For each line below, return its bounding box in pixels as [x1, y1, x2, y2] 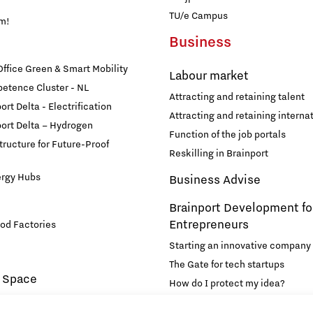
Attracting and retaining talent [169, 92, 305, 103]
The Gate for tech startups [169, 259, 284, 271]
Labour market [169, 69, 249, 84]
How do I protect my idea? [169, 278, 285, 290]
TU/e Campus [169, 10, 228, 22]
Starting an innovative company [169, 240, 311, 252]
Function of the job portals [169, 129, 286, 141]
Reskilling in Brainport [169, 148, 268, 160]
